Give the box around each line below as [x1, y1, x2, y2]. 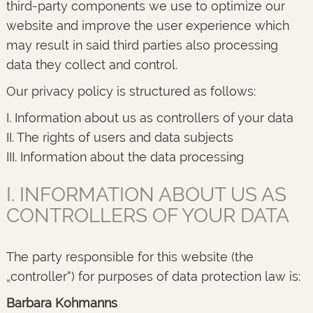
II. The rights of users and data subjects [6, 130, 233, 145]
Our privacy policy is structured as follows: [6, 84, 256, 99]
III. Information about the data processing [6, 150, 244, 164]
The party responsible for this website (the [6, 249, 254, 264]
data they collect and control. [6, 57, 177, 72]
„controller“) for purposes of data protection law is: [6, 269, 300, 284]
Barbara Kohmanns [6, 296, 117, 310]
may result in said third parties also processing [6, 38, 278, 52]
